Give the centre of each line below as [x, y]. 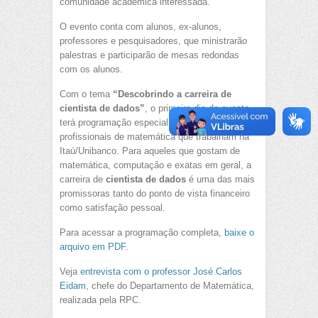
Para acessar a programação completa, [142, 233]
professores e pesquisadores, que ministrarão [153, 41]
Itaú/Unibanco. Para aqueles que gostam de [150, 151]
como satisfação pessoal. [113, 208]
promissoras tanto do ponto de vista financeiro [155, 194]
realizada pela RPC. [100, 300]
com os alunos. [91, 70]
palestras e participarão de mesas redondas [149, 55]
